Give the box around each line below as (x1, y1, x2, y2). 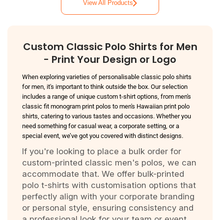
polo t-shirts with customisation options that (22, 180, 196, 190)
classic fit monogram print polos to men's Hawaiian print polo (22, 103, 190, 110)
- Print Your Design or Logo (44, 53, 176, 66)
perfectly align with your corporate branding (22, 192, 194, 201)
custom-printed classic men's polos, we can (22, 158, 196, 167)
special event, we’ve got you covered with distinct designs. (22, 132, 183, 139)
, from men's (158, 93, 191, 100)
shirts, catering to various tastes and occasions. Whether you (22, 112, 191, 120)
